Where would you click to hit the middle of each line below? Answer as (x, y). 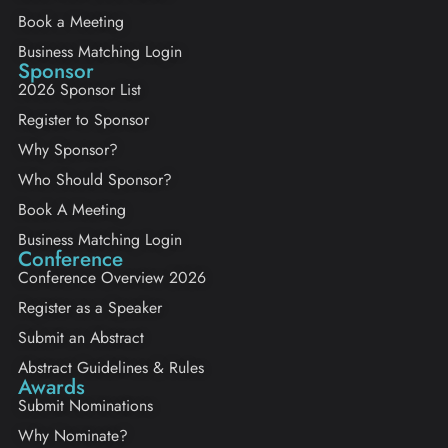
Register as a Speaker (90, 307)
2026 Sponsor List (79, 89)
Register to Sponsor (83, 119)
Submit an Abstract (81, 337)
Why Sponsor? (68, 149)
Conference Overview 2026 (112, 277)
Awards (51, 386)
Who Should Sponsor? (95, 179)
